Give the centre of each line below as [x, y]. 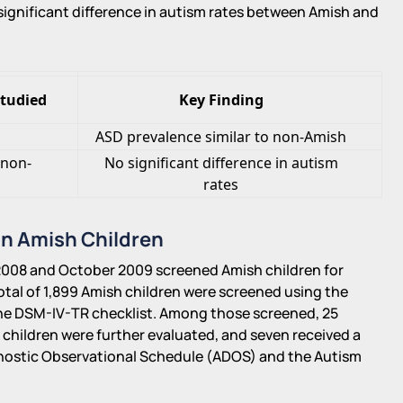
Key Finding [221, 99]
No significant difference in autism [221, 162]
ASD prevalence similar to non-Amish [221, 136]
